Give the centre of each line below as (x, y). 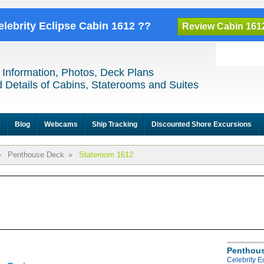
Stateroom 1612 (106, 155)
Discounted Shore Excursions (202, 124)
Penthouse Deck (36, 155)
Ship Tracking (115, 124)
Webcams (61, 124)
